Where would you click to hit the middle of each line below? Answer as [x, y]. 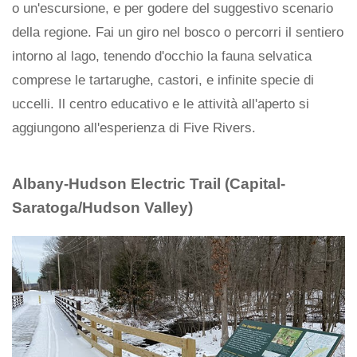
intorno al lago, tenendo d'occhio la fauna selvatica [162, 57]
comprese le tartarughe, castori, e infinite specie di [163, 80]
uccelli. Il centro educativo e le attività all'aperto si [161, 104]
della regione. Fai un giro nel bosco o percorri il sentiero [178, 33]
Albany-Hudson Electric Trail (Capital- [149, 184]
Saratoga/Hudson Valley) [102, 208]
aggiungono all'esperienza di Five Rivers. [134, 128]
